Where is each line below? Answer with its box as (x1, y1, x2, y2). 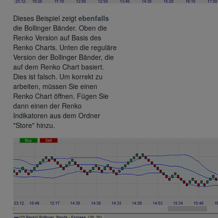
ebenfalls (78, 13, 109, 23)
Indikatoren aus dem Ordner (13, 110, 100, 121)
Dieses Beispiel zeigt (13, 13, 78, 23)
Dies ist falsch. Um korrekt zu (13, 72, 103, 82)
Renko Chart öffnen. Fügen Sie (13, 91, 109, 101)
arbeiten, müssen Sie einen (13, 81, 97, 91)
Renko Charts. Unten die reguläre (13, 42, 117, 53)
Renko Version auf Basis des (13, 33, 101, 43)
